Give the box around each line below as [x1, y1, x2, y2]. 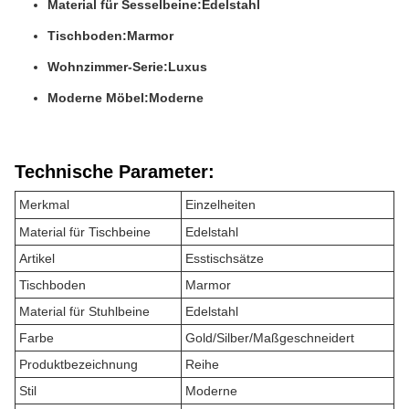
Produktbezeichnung [19, 357, 138, 372]
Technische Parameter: [15, 162, 215, 182]
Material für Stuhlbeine [19, 304, 150, 319]
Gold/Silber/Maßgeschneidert [185, 330, 354, 345]
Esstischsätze [185, 251, 264, 266]
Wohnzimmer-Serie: [47, 59, 168, 74]
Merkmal [19, 197, 69, 212]
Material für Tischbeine [19, 225, 151, 239]
